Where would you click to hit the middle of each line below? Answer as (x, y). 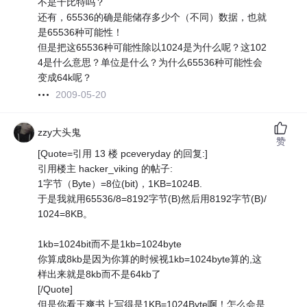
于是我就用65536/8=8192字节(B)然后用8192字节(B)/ (152, 199)
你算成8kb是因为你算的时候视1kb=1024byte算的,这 (150, 259)
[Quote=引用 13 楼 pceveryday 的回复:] (123, 154)
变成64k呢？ (65, 78)
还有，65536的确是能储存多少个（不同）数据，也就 (152, 17)
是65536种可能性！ (81, 33)
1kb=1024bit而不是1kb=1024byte (110, 244)
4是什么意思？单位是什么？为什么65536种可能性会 (150, 63)
